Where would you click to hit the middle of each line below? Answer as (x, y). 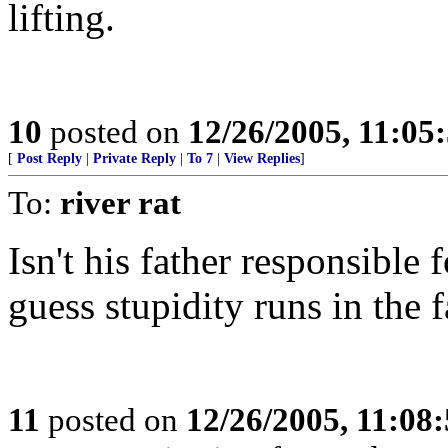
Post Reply (49, 158)
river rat (120, 202)
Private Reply (134, 158)
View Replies (262, 158)
